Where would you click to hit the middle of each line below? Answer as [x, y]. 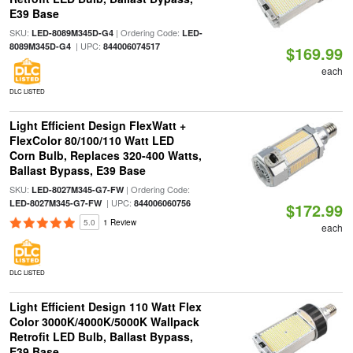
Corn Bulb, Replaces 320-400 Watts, [105, 155]
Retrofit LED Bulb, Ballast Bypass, [101, 336]
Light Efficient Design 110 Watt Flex [105, 307]
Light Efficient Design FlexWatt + [97, 125]
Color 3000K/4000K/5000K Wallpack [104, 321]
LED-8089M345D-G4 [72, 33]
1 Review [119, 222]
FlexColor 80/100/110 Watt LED [91, 140]
